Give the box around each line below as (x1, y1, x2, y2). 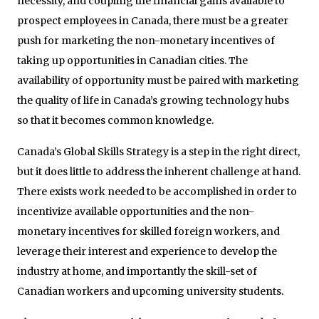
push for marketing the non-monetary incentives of (17, 33, 275, 47)
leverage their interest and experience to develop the (17, 244, 277, 258)
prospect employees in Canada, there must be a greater (17, 14, 288, 27)
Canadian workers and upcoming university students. (17, 284, 283, 298)
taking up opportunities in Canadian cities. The (17, 53, 248, 67)
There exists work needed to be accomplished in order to (17, 184, 297, 198)
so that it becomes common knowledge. (17, 113, 214, 127)
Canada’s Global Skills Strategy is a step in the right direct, (17, 145, 300, 158)
